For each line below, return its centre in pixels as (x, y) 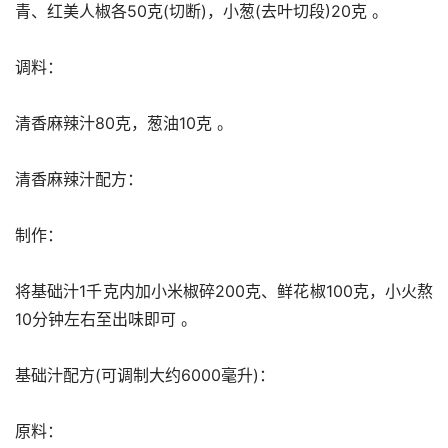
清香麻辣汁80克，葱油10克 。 (124, 123)
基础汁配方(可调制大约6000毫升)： (145, 375)
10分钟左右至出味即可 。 (106, 319)
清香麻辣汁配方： (79, 179)
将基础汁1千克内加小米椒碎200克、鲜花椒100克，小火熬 (224, 291)
